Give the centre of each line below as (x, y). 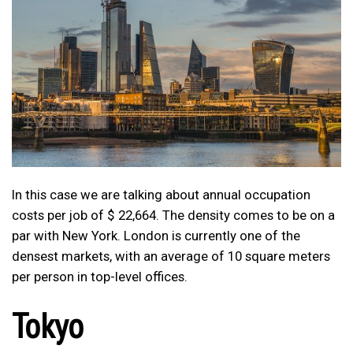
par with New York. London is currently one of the (156, 235)
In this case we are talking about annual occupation (161, 194)
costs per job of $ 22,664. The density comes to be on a (173, 215)
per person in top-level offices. (100, 276)
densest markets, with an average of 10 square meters (171, 256)
